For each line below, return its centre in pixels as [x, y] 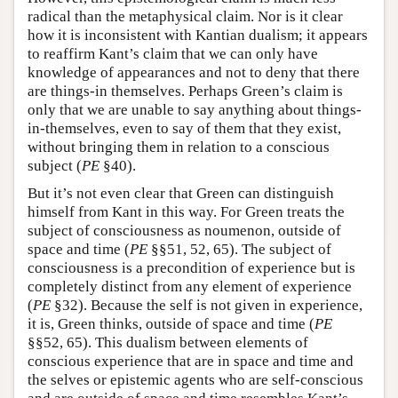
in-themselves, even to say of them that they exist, [184, 128]
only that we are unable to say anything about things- [195, 109]
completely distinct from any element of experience [190, 286]
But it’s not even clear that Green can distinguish [181, 193]
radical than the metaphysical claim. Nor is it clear [185, 16]
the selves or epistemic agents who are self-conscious [195, 379]
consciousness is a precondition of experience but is [191, 267]
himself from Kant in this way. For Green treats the [186, 211]
